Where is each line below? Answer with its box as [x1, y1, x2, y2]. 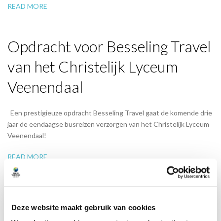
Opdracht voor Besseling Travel [7, 37, 211, 56]
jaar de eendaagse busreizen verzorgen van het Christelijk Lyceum [7, 119, 209, 128]
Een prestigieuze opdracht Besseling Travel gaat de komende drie [7, 108, 212, 117]
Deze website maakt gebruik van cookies [11, 203, 156, 211]
